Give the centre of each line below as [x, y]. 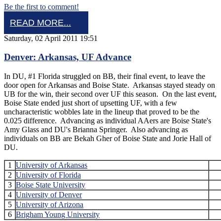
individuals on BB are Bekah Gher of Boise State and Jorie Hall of [108, 139]
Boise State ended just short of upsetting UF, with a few [91, 103]
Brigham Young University [58, 215]
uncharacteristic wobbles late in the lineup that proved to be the [102, 112]
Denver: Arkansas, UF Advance [68, 57]
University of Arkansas [52, 165]
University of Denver [49, 195]
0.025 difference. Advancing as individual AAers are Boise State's [108, 121]
